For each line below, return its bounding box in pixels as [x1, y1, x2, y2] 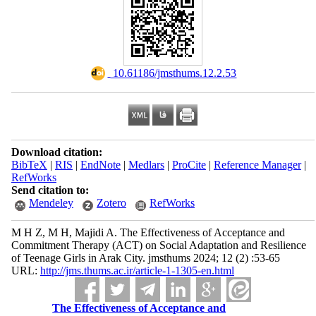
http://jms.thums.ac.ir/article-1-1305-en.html [39, 265, 234, 276]
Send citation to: [11, 184, 89, 196]
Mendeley [28, 197, 73, 209]
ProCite [171, 159, 206, 171]
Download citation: [11, 146, 102, 158]
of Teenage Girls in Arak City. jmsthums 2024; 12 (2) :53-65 [11, 252, 280, 264]
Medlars [128, 159, 164, 171]
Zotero [96, 197, 126, 209]
